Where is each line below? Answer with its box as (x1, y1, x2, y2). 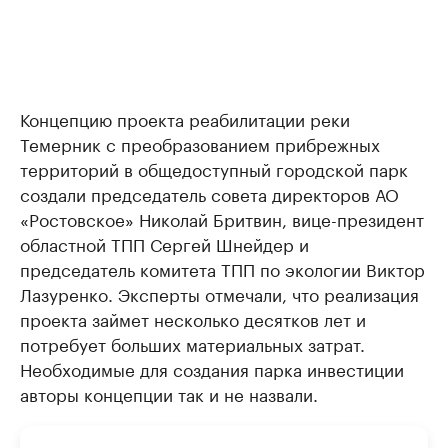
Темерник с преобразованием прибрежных (20, 130, 380, 156)
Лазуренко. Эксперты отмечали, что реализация (20, 280, 419, 306)
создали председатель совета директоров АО (20, 180, 399, 206)
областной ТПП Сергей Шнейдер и (20, 230, 309, 256)
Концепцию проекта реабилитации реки (20, 105, 350, 131)
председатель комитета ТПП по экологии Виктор (20, 255, 425, 281)
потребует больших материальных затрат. (20, 330, 365, 356)
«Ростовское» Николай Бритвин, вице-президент (20, 205, 424, 231)
